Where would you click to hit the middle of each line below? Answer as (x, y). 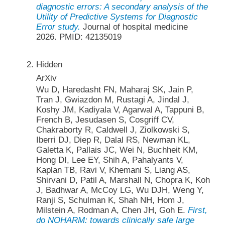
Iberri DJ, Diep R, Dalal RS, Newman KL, (113, 140)
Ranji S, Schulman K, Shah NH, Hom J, (110, 200)
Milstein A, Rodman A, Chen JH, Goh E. (112, 210)
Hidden (49, 65)
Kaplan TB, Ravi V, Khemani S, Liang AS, (113, 170)
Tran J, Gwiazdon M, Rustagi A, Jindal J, (113, 100)
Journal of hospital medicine (134, 27)
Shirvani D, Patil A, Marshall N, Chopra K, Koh (123, 180)
